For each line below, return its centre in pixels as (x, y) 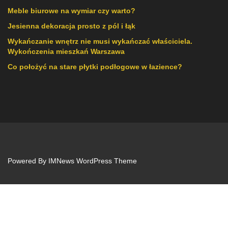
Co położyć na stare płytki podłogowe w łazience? (95, 67)
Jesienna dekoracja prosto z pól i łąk (72, 26)
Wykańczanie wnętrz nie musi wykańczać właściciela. (100, 41)
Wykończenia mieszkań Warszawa (66, 51)
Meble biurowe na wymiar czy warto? (72, 11)
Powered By (28, 161)
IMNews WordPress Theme (93, 161)
